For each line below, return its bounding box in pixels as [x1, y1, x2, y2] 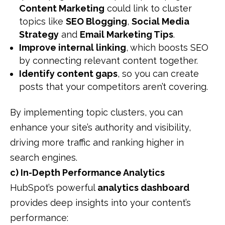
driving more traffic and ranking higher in [10, 137, 184, 148]
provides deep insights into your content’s [10, 197, 191, 208]
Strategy [19, 29, 59, 40]
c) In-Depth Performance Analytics [10, 167, 165, 178]
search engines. [10, 152, 77, 163]
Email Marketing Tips [80, 29, 173, 40]
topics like [19, 16, 66, 27]
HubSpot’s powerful [10, 182, 97, 193]
